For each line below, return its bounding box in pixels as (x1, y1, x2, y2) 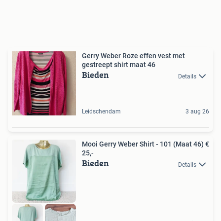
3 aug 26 (185, 108, 209, 115)
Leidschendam (82, 108, 121, 115)
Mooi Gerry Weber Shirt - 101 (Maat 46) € (82, 140, 209, 148)
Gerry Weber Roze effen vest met (82, 52, 185, 60)
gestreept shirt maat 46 (147, 61, 155, 69)
